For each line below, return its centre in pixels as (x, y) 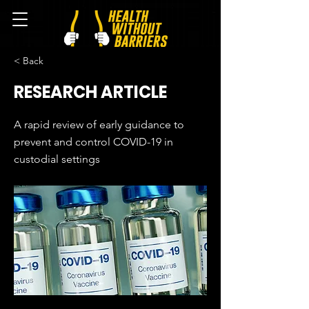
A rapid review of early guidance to (99, 124)
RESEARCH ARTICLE (90, 92)
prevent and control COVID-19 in (93, 142)
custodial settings (57, 159)
